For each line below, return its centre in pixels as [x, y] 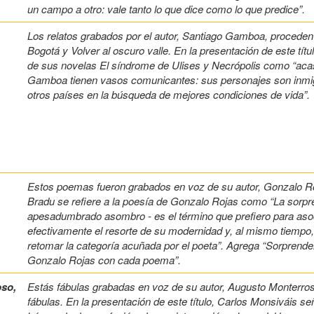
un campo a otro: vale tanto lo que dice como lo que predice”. [166, 9]
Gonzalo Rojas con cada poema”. [104, 260]
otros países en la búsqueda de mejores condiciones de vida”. [169, 95]
